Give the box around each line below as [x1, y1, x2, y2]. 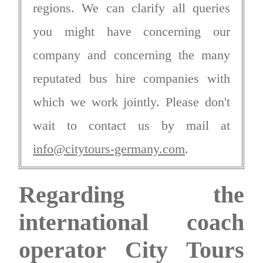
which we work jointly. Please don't [33, 94, 230, 109]
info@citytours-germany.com [33, 141, 185, 156]
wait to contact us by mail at [33, 117, 230, 133]
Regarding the [19, 181, 244, 208]
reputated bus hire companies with [33, 70, 230, 86]
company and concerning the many [33, 47, 230, 62]
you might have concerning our [33, 23, 230, 39]
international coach [19, 208, 244, 235]
